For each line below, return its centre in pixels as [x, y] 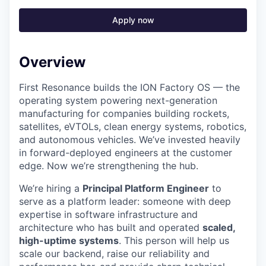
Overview [52, 62]
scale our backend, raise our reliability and [114, 254]
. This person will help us [174, 241]
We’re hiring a [51, 189]
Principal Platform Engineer [146, 189]
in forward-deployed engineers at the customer [126, 153]
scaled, [219, 228]
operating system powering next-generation [118, 101]
